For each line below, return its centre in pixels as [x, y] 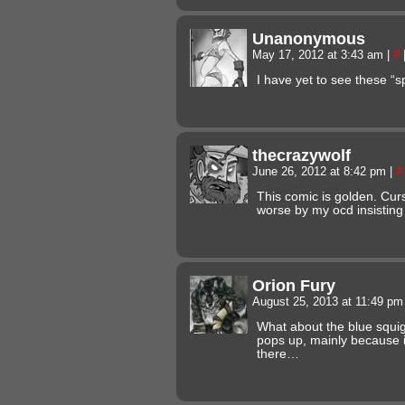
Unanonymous [309, 38]
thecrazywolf [301, 155]
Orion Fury [294, 285]
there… [278, 353]
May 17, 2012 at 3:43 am [320, 55]
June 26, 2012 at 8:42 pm [321, 171]
